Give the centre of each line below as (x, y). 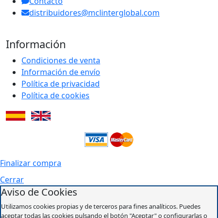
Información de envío (61, 72)
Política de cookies (55, 95)
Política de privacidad (61, 83)
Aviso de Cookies (39, 192)
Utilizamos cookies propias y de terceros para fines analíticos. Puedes (101, 206)
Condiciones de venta (61, 60)
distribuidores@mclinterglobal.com (94, 12)
